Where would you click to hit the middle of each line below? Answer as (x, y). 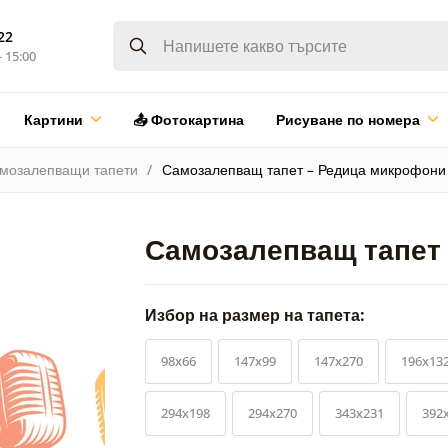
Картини (53, 119)
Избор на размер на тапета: (257, 314)
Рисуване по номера (347, 119)
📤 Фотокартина (188, 119)
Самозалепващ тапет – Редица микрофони (303, 169)
